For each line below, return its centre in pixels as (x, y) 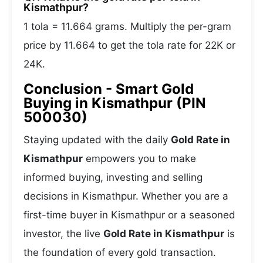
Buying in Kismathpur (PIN (115, 103)
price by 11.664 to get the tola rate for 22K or (129, 45)
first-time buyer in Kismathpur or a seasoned (129, 215)
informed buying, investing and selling (113, 177)
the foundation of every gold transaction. (120, 252)
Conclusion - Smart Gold (109, 89)
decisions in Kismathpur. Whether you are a (126, 196)
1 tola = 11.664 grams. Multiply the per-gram (127, 26)
